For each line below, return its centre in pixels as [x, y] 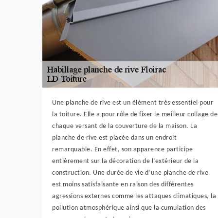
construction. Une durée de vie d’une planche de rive [130, 173]
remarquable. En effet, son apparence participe [122, 150]
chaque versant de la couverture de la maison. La [125, 127]
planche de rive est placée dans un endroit [114, 138]
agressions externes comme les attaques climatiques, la [134, 197]
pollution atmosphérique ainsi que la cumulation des [129, 208]
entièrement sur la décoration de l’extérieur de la [125, 162]
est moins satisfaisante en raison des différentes [123, 185]
